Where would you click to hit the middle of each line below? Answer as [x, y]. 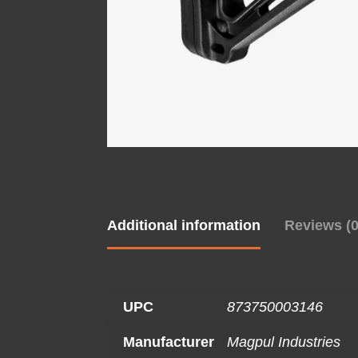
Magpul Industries [284, 342]
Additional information [184, 226]
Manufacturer [169, 342]
